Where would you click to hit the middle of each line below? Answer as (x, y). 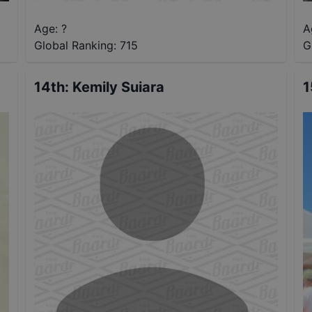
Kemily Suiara (119, 87)
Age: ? (51, 29)
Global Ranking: (76, 46)
